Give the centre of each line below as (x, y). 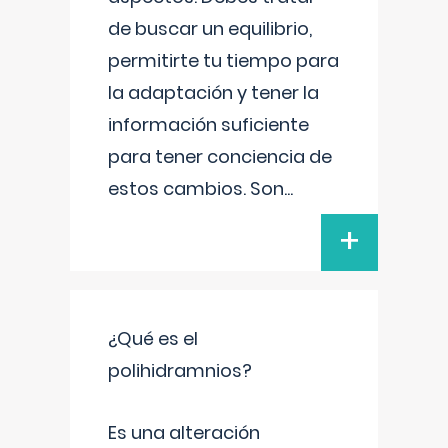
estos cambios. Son (196, 188)
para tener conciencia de (220, 156)
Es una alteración (184, 432)
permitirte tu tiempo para (223, 60)
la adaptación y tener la (213, 92)
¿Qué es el (153, 338)
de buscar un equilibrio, (210, 28)
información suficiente (208, 124)
